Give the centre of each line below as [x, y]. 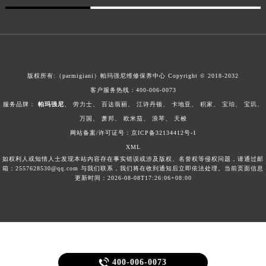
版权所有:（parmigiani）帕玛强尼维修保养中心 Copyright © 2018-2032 [133, 75]
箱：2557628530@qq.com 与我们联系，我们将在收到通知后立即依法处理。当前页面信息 [133, 168]
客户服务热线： [113, 90]
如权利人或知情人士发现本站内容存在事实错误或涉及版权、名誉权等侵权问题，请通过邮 [133, 159]
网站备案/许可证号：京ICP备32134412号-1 [133, 132]
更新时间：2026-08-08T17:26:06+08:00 [133, 178]
